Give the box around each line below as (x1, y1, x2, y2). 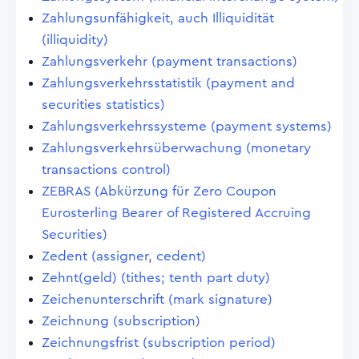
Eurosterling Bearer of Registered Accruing (42, 206, 311, 220)
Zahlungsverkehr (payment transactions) (42, 54, 297, 68)
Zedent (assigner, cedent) (42, 249, 206, 263)
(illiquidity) (42, 33, 108, 46)
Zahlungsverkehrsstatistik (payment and (42, 76, 295, 90)
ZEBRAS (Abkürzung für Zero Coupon (42, 184, 276, 198)
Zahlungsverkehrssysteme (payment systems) (42, 119, 332, 133)
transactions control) (42, 163, 171, 176)
